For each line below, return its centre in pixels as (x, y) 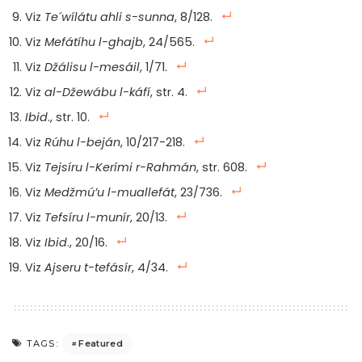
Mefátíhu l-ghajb (94, 42)
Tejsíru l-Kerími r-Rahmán (120, 168)
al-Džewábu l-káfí (97, 93)
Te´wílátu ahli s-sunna (109, 17)
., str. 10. (69, 118)
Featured (101, 343)
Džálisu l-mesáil (92, 67)
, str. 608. (222, 168)
